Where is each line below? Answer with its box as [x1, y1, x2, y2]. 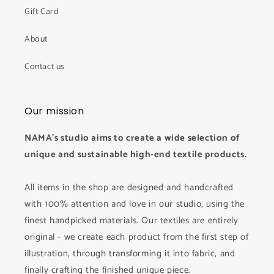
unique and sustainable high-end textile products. [24, 147, 247, 162]
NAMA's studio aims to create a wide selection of [24, 130, 240, 146]
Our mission [24, 104, 84, 118]
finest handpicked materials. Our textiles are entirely [24, 213, 239, 228]
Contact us [24, 60, 65, 74]
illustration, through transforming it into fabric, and [24, 246, 235, 261]
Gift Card [24, 5, 59, 19]
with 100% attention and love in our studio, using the [24, 196, 245, 212]
